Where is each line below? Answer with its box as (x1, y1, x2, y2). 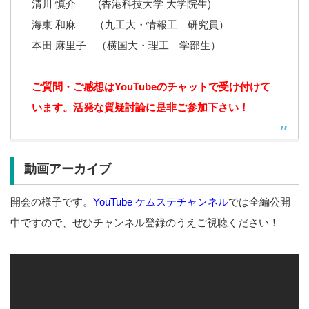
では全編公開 (228, 196, 290, 208)
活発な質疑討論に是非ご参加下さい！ (73, 101, 249, 113)
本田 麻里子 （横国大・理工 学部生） (32, 39, 221, 51)
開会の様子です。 (10, 196, 93, 208)
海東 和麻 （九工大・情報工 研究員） (32, 18, 229, 30)
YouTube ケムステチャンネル (93, 196, 228, 208)
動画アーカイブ (23, 162, 111, 177)
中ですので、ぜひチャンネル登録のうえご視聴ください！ (10, 217, 279, 229)
